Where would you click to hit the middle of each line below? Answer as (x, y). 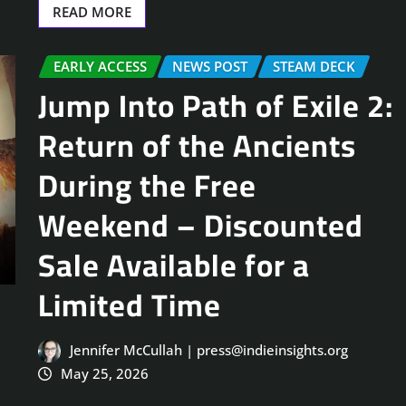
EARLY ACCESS (100, 66)
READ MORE (92, 11)
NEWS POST (210, 66)
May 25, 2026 (104, 374)
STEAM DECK (314, 66)
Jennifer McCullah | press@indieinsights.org (208, 350)
